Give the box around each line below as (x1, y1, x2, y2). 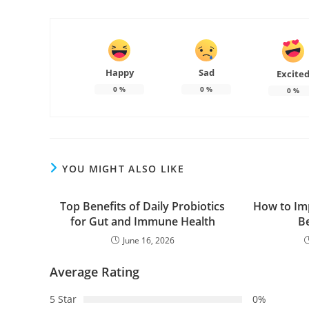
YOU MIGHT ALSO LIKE (62, 161, 185, 175)
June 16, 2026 (122, 234, 175, 246)
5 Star (50, 292, 77, 306)
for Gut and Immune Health (70, 213, 215, 229)
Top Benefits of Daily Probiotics (60, 198, 226, 214)
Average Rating (50, 263, 139, 280)
